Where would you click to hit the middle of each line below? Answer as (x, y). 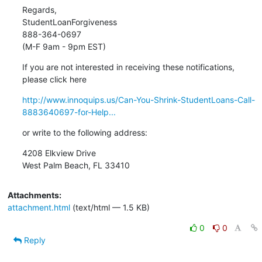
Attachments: (34, 195)
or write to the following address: (85, 132)
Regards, (39, 9)
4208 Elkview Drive (59, 153)
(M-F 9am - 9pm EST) (64, 46)
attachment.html (39, 207)
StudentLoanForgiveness (69, 22)
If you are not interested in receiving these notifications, (128, 67)
